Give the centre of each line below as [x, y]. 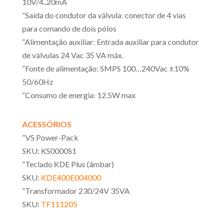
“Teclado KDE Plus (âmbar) [68, 164]
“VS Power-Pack [50, 137]
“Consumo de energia [58, 95]
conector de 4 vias [154, 15]
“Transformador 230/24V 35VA [76, 190]
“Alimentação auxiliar [57, 41]
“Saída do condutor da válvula [72, 15]
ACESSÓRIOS [47, 124]
